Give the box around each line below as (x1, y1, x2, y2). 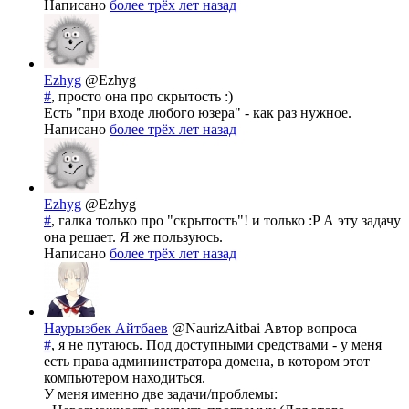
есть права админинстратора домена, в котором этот (44, 353, 370, 370)
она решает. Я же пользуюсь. (44, 229, 223, 246)
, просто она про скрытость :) (51, 89, 233, 105)
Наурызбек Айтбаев (44, 320, 168, 337)
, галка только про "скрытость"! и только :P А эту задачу (51, 213, 401, 229)
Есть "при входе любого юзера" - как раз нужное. (44, 105, 351, 121)
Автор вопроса (264, 320, 357, 337)
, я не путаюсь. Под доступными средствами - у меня (51, 337, 382, 353)
